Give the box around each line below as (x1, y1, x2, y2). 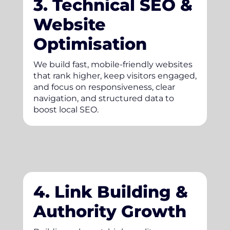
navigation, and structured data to (33, 93, 174, 103)
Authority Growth (33, 201, 186, 221)
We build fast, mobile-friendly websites (33, 59, 193, 69)
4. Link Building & (33, 181, 188, 202)
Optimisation (33, 33, 147, 54)
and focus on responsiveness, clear (33, 82, 175, 92)
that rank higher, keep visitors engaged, (33, 70, 197, 81)
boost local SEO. (33, 104, 99, 114)
